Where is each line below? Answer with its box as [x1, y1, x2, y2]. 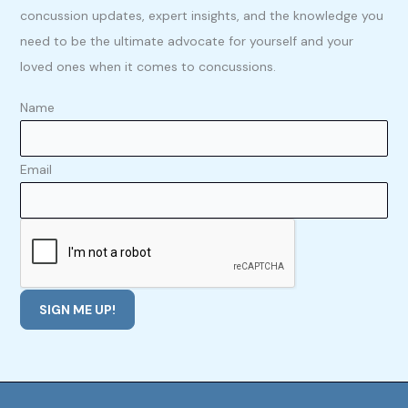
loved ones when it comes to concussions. [19, 57, 276, 75]
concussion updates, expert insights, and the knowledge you [19, 6, 383, 24]
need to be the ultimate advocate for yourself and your [19, 32, 353, 49]
